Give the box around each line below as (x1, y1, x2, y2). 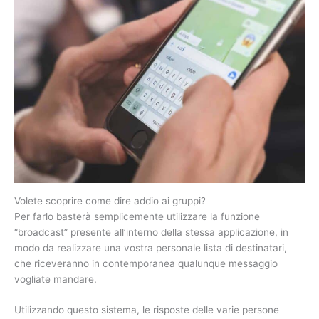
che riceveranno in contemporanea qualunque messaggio (14, 257, 278, 269)
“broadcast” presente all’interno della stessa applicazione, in (14, 226, 288, 238)
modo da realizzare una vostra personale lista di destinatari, (14, 241, 287, 253)
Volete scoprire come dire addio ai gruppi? (14, 194, 206, 206)
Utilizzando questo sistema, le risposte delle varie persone (14, 304, 279, 316)
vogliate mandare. (14, 273, 97, 285)
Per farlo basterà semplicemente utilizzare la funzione (14, 210, 260, 222)
